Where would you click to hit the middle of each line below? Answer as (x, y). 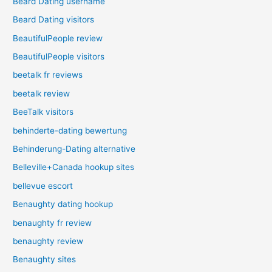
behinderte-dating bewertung (70, 130)
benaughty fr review (53, 223)
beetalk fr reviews (48, 75)
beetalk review (42, 93)
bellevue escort (43, 185)
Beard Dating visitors (54, 20)
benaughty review (48, 241)
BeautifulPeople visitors (59, 56)
